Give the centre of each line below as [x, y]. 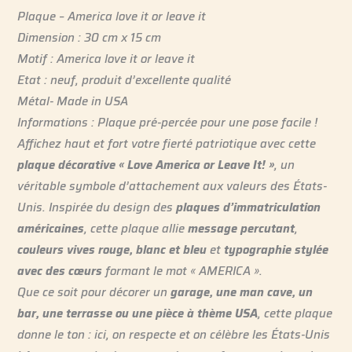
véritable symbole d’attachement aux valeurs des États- [172, 185]
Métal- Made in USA [73, 101]
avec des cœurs [60, 270]
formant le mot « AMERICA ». [183, 270]
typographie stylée [277, 249]
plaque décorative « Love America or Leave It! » [146, 164]
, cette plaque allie [136, 228]
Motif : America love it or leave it [106, 58]
